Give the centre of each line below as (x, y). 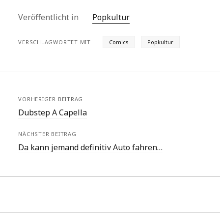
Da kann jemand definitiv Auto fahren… (91, 147)
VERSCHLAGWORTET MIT (55, 42)
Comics (119, 42)
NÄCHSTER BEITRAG (47, 134)
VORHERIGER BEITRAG (51, 99)
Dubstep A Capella (53, 112)
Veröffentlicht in (50, 17)
